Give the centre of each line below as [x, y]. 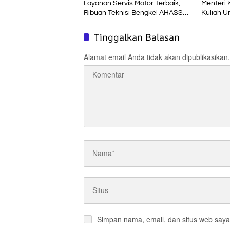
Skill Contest [104, 32]
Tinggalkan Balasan [137, 37]
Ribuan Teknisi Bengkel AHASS [133, 13]
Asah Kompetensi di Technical [132, 22]
